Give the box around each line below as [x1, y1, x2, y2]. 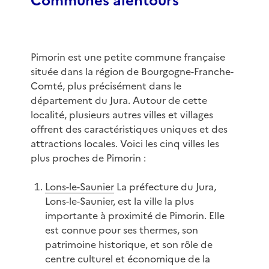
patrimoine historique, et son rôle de [44, 237, 213, 252]
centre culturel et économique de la [44, 252, 210, 267]
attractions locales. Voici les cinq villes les [30, 136, 219, 151]
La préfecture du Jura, [113, 180, 216, 195]
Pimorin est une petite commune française [30, 50, 225, 65]
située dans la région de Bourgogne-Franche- [30, 64, 234, 79]
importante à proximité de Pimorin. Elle [44, 208, 225, 223]
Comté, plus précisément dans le [30, 79, 181, 94]
